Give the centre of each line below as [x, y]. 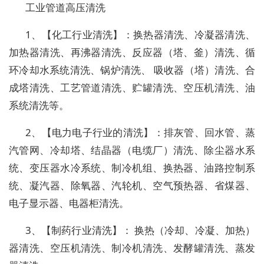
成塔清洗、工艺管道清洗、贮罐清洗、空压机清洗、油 [132, 88]
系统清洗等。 [39, 105]
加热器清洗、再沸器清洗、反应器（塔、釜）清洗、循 [132, 52]
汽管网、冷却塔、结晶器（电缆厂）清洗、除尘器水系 [132, 150]
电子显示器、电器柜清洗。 [69, 203]
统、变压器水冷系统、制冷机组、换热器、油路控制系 [132, 168]
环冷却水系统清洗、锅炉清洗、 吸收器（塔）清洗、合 [132, 70]
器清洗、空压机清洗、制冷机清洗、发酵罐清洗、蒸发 [132, 248]
